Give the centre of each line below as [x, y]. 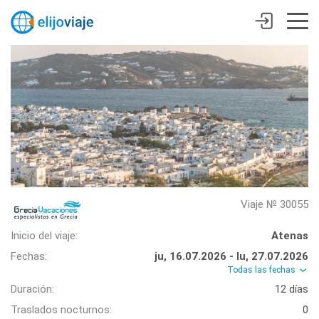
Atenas [290, 235]
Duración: [32, 289]
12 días [292, 289]
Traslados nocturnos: [61, 309]
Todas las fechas [262, 270]
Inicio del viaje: [44, 235]
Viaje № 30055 [274, 204]
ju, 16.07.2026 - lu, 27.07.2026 [231, 256]
